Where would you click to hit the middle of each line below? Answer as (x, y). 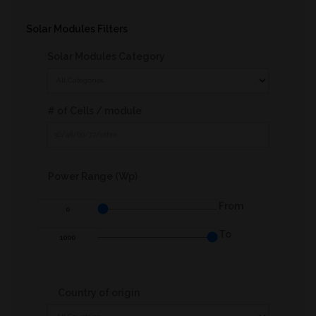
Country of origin (99, 292)
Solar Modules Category (106, 56)
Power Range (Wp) (93, 176)
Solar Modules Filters (77, 29)
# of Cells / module (95, 110)
